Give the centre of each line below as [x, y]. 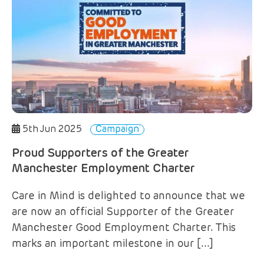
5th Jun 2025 [52, 129]
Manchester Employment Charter [103, 169]
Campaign [117, 129]
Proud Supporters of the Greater [100, 153]
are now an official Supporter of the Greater [123, 212]
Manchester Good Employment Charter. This [124, 228]
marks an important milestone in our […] [113, 244]
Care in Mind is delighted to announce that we [128, 196]
